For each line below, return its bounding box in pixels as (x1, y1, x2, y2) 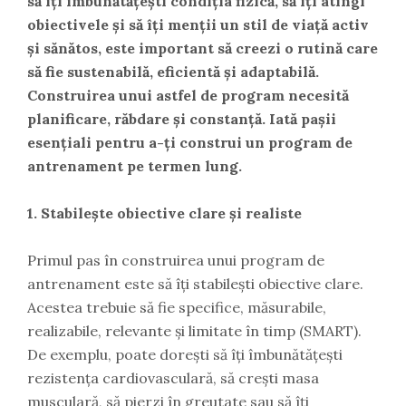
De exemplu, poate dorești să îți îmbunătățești (27, 345, 343, 364)
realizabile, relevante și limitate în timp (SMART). (27, 322, 362, 341)
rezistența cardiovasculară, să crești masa (27, 369, 319, 388)
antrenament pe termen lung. (27, 157, 242, 176)
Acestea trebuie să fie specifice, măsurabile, (27, 298, 326, 317)
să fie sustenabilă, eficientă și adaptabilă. (27, 63, 319, 82)
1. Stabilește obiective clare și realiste (27, 204, 302, 223)
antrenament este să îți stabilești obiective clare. (27, 275, 363, 294)
